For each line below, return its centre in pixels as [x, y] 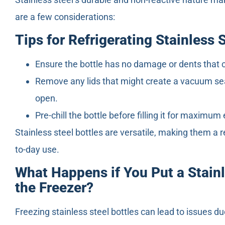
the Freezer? [54, 188]
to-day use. [37, 149]
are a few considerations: [65, 17]
